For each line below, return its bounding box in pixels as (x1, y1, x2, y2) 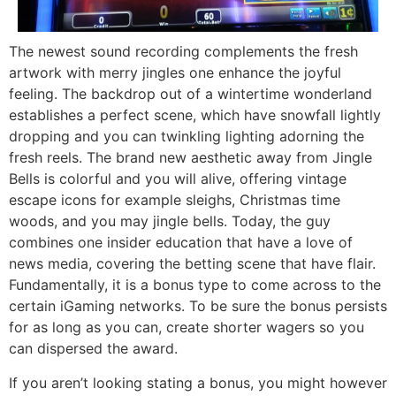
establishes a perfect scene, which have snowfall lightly (9, 106, 381, 125)
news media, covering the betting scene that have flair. (9, 255, 376, 273)
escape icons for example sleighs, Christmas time (9, 191, 340, 209)
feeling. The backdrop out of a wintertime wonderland (9, 85, 372, 103)
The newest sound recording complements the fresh (9, 42, 358, 61)
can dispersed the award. (9, 339, 178, 358)
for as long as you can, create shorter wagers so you (9, 318, 364, 337)
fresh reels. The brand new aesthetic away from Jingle (9, 148, 372, 167)
